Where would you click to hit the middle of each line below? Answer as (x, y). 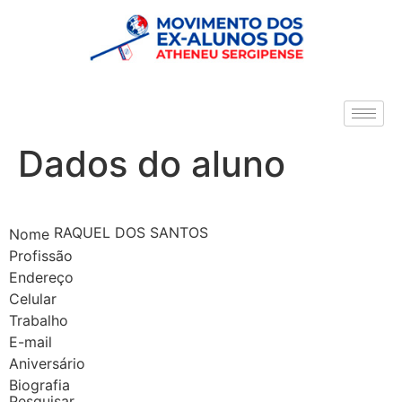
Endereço (41, 277)
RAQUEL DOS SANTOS (129, 232)
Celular (33, 298)
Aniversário (47, 363)
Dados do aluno (152, 164)
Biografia (39, 385)
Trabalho (39, 320)
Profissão (41, 255)
